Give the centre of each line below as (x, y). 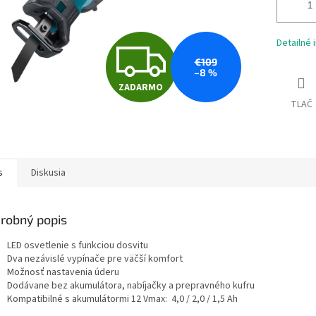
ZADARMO (141, 87)
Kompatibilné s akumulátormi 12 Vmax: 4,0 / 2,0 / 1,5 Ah (122, 299)
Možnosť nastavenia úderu (63, 272)
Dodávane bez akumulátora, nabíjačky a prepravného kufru (131, 285)
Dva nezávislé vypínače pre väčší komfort (95, 259)
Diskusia (48, 172)
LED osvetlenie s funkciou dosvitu (78, 245)
